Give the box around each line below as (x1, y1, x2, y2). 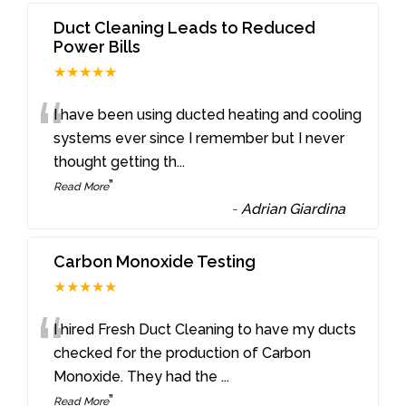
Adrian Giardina (241, 199, 346, 217)
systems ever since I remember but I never (53, 129, 345, 147)
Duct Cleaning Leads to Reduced (53, 17, 316, 37)
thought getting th (53, 152, 178, 170)
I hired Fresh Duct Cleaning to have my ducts (53, 320, 357, 338)
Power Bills (53, 36, 141, 56)
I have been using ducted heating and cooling (53, 105, 362, 123)
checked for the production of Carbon (53, 343, 312, 362)
